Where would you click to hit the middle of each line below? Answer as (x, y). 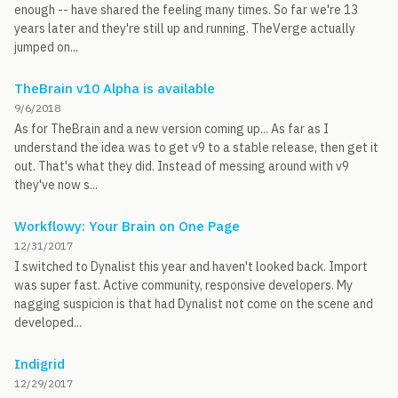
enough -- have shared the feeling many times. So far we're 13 (186, 10)
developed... (48, 322)
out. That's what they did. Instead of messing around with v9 (182, 166)
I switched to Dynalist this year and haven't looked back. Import (191, 267)
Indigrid (40, 364)
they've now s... (56, 185)
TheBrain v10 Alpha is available (115, 88)
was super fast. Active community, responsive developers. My (183, 285)
